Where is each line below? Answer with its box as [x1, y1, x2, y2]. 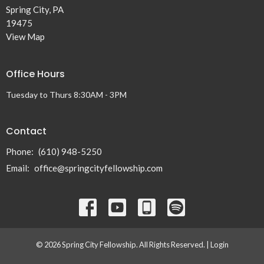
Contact [6, 124, 47, 138]
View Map [6, 31, 45, 42]
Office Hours [6, 67, 65, 81]
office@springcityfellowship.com [34, 163, 163, 173]
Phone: [6, 146, 35, 157]
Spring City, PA [6, 4, 64, 15]
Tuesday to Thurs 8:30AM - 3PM [6, 89, 127, 100]
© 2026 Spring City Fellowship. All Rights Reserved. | [35, 240, 210, 249]
